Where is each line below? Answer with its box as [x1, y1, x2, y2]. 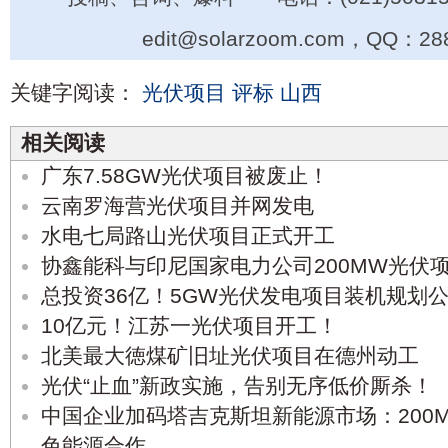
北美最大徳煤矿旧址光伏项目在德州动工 [41, 344, 419, 368]
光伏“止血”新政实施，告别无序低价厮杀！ [41, 374, 433, 398]
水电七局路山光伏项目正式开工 [41, 224, 335, 248]
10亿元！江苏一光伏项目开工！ [41, 314, 338, 338]
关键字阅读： [10, 81, 136, 105]
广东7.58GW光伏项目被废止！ [41, 164, 329, 188]
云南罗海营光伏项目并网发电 [41, 194, 314, 218]
